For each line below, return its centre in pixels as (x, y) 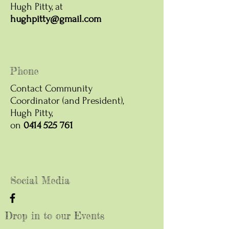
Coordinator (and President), (67, 101)
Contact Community (51, 88)
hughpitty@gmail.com (56, 19)
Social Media (40, 180)
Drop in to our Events (55, 216)
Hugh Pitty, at (37, 7)
